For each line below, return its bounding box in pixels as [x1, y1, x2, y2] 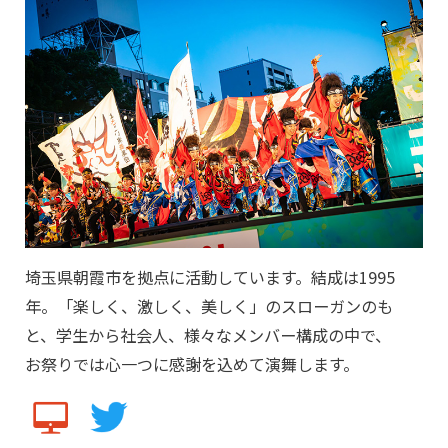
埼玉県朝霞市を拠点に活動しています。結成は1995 [25, 265, 395, 290]
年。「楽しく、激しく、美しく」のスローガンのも [25, 294, 393, 319]
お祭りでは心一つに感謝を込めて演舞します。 [25, 352, 359, 377]
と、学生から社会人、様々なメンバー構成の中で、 [25, 323, 391, 348]
